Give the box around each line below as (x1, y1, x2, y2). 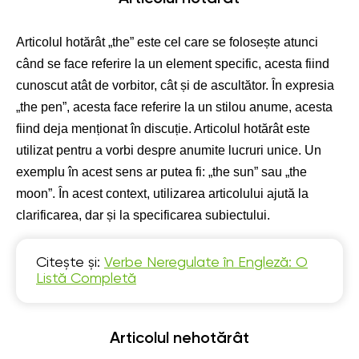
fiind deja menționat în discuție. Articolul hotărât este (16, 122, 310, 135)
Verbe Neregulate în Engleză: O (104, 256, 308, 270)
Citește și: (36, 256, 104, 270)
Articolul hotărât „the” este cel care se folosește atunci (16, 35, 318, 49)
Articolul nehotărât (109, 331, 249, 347)
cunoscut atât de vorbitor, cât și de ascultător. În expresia (16, 79, 334, 92)
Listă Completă (36, 272, 136, 286)
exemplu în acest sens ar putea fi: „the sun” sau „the (16, 165, 307, 179)
